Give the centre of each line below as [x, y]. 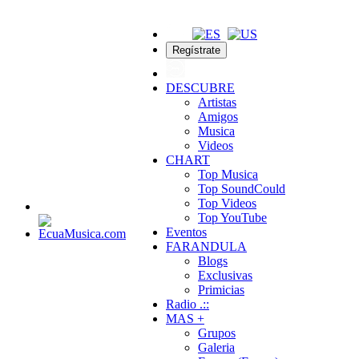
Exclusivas [225, 275]
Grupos [217, 333]
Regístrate [196, 50]
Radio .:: [188, 304]
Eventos [186, 232]
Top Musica [228, 174]
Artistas [217, 102]
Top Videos [227, 203]
